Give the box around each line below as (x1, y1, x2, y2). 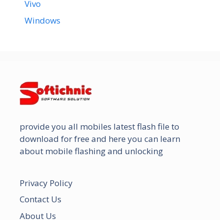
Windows (25, 14, 60, 26)
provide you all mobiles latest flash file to (20, 120, 179, 132)
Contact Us (20, 193, 61, 205)
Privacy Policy (20, 177, 73, 189)
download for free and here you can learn (20, 133, 180, 144)
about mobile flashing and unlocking (20, 145, 163, 157)
